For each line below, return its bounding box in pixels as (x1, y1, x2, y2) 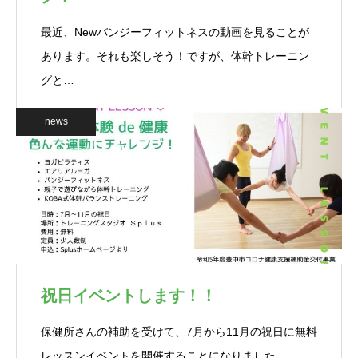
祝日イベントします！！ (41, 287, 217, 304)
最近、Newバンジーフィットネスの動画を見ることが (41, 26, 309, 38)
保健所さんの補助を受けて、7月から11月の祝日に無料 (41, 325, 317, 338)
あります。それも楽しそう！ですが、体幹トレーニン (41, 50, 309, 62)
